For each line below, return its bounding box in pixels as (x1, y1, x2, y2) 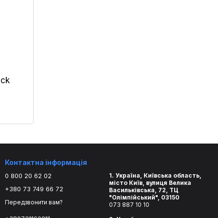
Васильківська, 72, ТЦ (109, 186, 179, 194)
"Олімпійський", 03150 (109, 194, 181, 201)
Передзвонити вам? (5, 199, 63, 206)
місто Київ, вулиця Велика (109, 179, 191, 187)
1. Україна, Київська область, (109, 172, 201, 180)
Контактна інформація (5, 158, 87, 167)
